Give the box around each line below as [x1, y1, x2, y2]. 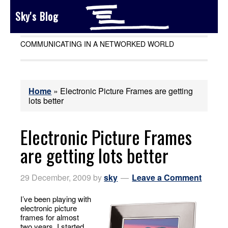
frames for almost [20, 212, 79, 222]
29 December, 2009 [20, 172, 92, 183]
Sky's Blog [15, 9, 59, 24]
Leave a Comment [132, 172, 202, 183]
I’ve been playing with [20, 193, 92, 204]
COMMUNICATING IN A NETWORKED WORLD [20, 39, 175, 49]
